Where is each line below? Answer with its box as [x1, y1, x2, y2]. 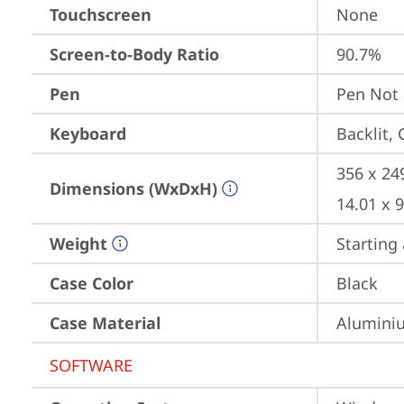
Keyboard [50, 123, 126, 144]
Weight [50, 233, 107, 254]
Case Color [50, 272, 133, 294]
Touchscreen [50, 4, 151, 25]
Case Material [50, 312, 161, 334]
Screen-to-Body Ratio [50, 43, 219, 65]
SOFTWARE [50, 354, 133, 376]
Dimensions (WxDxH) [50, 178, 217, 199]
